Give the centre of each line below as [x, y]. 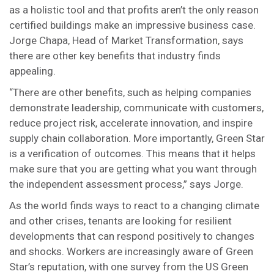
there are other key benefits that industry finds [115, 56]
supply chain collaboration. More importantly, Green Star [137, 138]
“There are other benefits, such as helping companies [130, 92]
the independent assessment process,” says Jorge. [126, 184]
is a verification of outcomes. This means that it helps [132, 154]
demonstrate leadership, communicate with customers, [136, 108]
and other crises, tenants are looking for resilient [120, 221]
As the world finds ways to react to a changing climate [134, 206]
